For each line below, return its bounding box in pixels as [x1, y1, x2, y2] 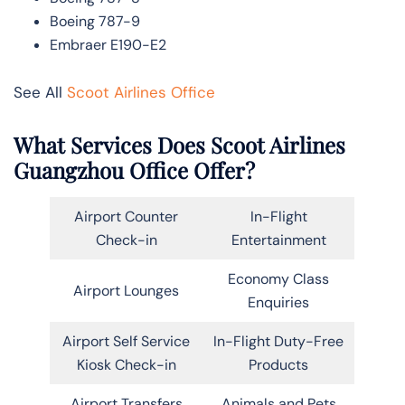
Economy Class [228, 268, 329, 288]
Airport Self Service [62, 331, 190, 351]
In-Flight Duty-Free [213, 331, 344, 351]
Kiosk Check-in [76, 354, 176, 374]
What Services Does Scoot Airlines [14, 129, 345, 159]
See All [14, 81, 67, 102]
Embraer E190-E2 [50, 34, 166, 54]
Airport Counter [74, 206, 178, 226]
